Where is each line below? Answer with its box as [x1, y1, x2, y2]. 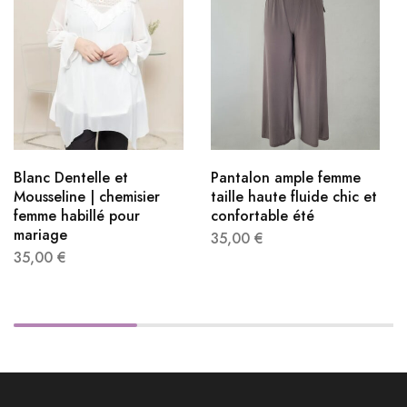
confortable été [210, 204, 314, 226]
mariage [14, 223, 67, 245]
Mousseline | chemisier [14, 185, 160, 207]
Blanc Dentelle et [14, 166, 128, 188]
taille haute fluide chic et [210, 185, 377, 207]
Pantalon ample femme [210, 166, 361, 188]
